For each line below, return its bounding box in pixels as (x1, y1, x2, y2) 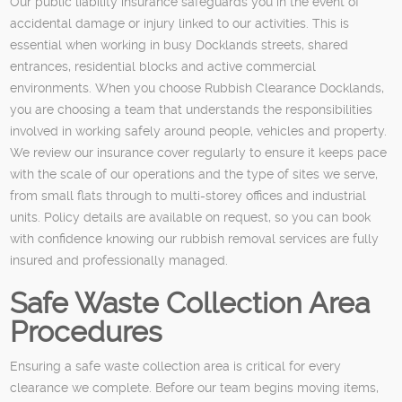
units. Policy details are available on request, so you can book (10, 209, 371, 224)
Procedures (10, 314, 163, 349)
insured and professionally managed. (10, 252, 229, 267)
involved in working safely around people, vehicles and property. (10, 123, 388, 138)
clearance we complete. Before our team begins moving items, (10, 380, 380, 395)
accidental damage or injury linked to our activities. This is (10, 15, 350, 31)
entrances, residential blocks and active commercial (10, 58, 317, 74)
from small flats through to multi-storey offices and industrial (10, 188, 367, 203)
